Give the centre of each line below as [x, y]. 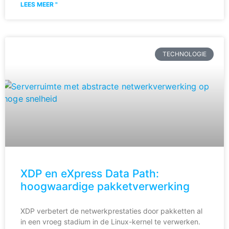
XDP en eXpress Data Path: [90, 173]
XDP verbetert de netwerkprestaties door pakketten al [111, 211]
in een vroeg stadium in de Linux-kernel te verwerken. [110, 221]
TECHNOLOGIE [184, 54]
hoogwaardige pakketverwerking [105, 186]
